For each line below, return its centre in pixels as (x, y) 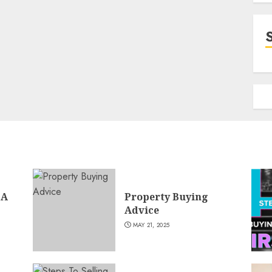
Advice (141, 210)
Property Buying (166, 197)
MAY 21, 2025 (151, 225)
